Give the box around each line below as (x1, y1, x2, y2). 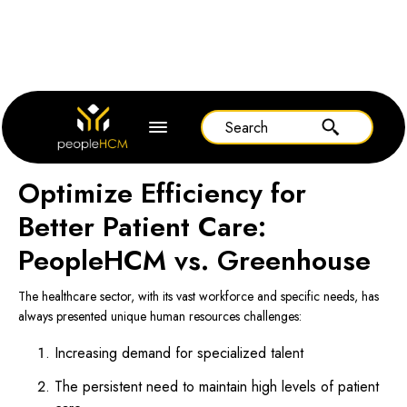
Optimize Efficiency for (18, 174, 306, 213)
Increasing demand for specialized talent (55, 342, 306, 363)
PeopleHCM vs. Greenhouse (18, 241, 375, 280)
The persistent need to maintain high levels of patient (55, 376, 379, 397)
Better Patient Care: (18, 207, 271, 246)
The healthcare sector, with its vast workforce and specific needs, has (18, 287, 379, 305)
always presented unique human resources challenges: (18, 307, 303, 325)
